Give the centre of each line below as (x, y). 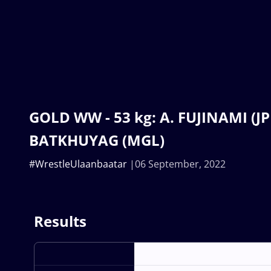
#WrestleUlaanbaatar (78, 164)
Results (60, 221)
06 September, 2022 (180, 164)
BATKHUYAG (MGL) (97, 140)
